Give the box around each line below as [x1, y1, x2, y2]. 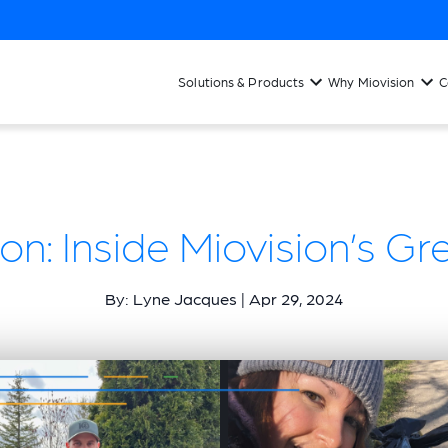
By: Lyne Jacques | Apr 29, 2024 [105, 288, 343, 308]
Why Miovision [328, 74, 415, 89]
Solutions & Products [178, 74, 305, 89]
